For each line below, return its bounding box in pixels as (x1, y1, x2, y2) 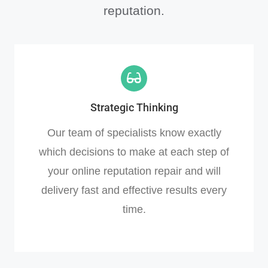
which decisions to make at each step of (39, 145, 229, 158)
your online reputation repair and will (47, 165, 221, 177)
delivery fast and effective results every (41, 184, 227, 196)
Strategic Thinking (90, 100, 178, 114)
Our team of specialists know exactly (47, 126, 221, 139)
